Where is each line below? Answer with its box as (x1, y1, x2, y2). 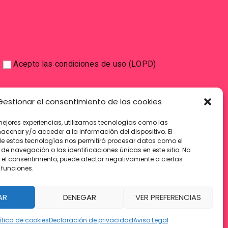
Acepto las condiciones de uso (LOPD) (13, 59, 156, 69)
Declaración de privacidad (48, 216, 133, 224)
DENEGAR (63, 191, 96, 203)
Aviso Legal (133, 216, 168, 224)
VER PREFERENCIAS (135, 191, 202, 203)
